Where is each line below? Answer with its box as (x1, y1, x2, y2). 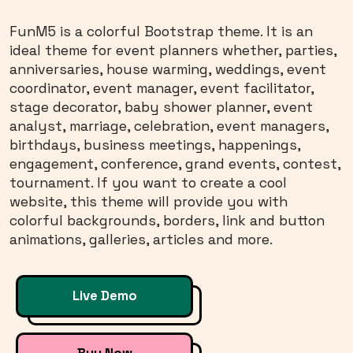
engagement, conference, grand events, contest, (9, 155, 340, 173)
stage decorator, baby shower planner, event (9, 98, 313, 116)
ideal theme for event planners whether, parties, (9, 42, 336, 59)
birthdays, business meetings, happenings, (9, 136, 300, 154)
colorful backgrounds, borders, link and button (9, 212, 325, 229)
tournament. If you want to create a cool (9, 174, 287, 191)
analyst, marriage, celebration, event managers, (9, 117, 329, 135)
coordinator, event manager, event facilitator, (9, 80, 314, 97)
